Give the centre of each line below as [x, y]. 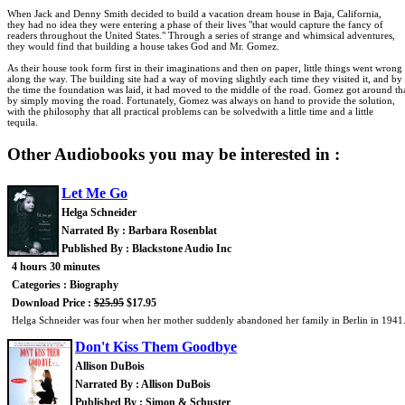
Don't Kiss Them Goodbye [156, 347]
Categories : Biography [65, 285]
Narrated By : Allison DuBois [143, 385]
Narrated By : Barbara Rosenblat [139, 231]
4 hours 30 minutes [56, 267]
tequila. [23, 122]
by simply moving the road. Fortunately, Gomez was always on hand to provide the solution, [201, 100]
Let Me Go [94, 193]
